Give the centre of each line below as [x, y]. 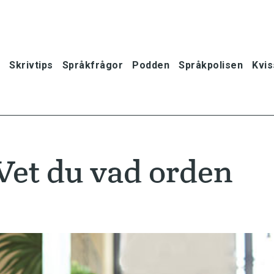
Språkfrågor [92, 65]
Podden [151, 65]
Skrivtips [31, 65]
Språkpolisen [211, 65]
